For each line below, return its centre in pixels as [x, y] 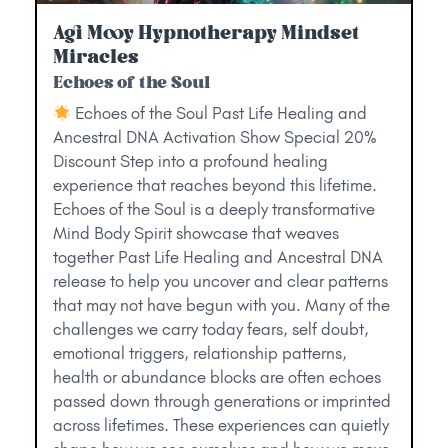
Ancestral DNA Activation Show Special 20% [215, 137]
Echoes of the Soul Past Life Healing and [219, 113]
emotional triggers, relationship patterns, [200, 353]
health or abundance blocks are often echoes [217, 377]
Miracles [96, 56]
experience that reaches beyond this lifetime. [215, 185]
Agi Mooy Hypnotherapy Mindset [206, 32]
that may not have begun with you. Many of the [221, 305]
